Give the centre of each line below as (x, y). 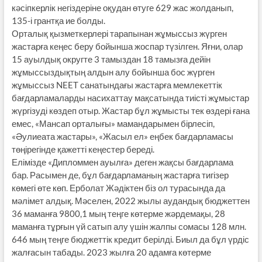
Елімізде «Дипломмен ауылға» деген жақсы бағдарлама (122, 162)
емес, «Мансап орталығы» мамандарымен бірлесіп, (113, 123)
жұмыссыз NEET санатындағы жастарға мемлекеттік (117, 85)
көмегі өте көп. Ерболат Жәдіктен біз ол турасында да (118, 187)
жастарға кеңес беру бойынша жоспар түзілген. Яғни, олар (127, 46)
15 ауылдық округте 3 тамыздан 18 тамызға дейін (111, 59)
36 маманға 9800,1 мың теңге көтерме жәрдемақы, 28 (118, 213)
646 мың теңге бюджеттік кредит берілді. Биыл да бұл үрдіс (130, 239)
